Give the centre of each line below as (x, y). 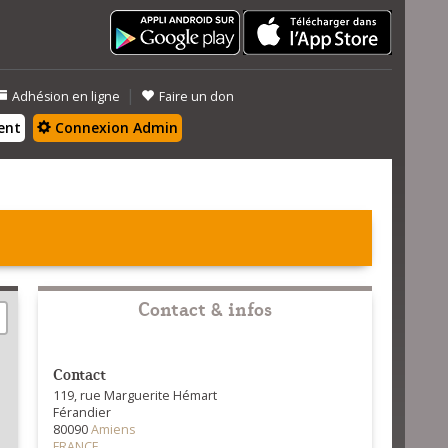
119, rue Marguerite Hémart (134, 395)
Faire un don (196, 96)
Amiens (112, 429)
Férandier (81, 412)
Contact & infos (204, 307)
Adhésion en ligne (66, 96)
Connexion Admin (114, 127)
